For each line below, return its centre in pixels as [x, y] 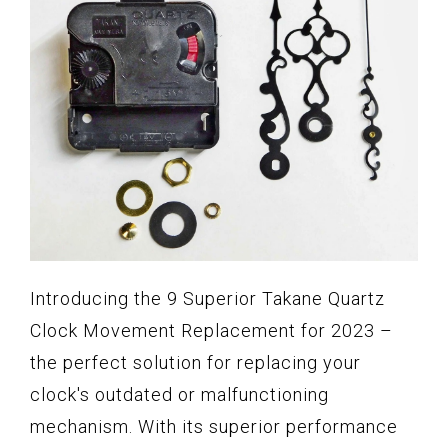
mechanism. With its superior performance [214, 427]
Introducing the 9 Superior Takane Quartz [207, 299]
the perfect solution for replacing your [195, 363]
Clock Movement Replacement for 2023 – [211, 331]
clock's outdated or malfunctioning [179, 395]
